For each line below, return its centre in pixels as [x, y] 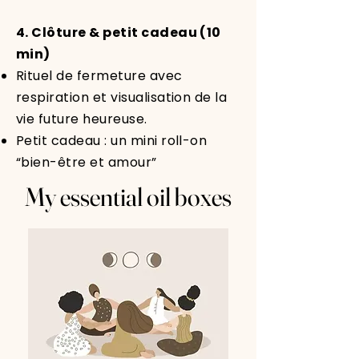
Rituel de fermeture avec [99, 76]
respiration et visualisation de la [122, 97]
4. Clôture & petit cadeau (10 [119, 32]
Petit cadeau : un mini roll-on [112, 141]
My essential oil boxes [128, 197]
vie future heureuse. [82, 119]
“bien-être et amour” [87, 162]
